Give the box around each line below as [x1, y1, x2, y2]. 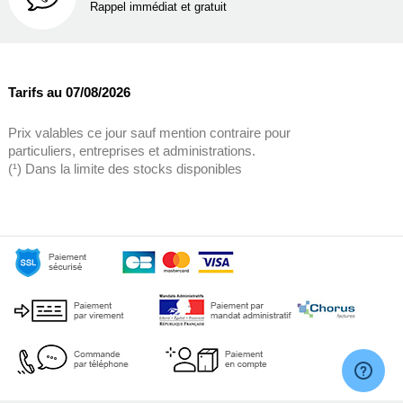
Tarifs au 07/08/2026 [7, 85, 130, 101]
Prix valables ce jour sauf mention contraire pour [7, 125, 291, 141]
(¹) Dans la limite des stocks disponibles [7, 161, 242, 177]
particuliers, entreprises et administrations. [7, 143, 255, 159]
